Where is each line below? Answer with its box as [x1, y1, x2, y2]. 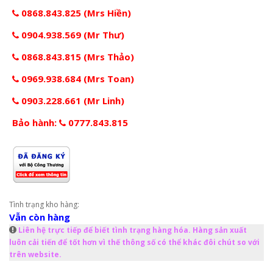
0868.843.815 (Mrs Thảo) [19, 51, 134, 63]
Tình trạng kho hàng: [9, 199, 79, 210]
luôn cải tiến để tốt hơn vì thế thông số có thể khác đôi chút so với [9, 237, 260, 248]
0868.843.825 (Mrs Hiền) [19, 7, 131, 19]
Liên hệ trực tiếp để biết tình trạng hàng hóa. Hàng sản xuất [18, 225, 247, 236]
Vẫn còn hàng [9, 211, 70, 224]
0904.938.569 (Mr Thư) [19, 29, 124, 41]
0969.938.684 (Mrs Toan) [19, 73, 134, 85]
